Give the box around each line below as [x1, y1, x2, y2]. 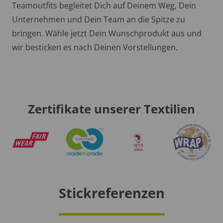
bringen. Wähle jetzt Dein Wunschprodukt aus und [12, 28, 202, 39]
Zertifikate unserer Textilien [28, 101, 195, 117]
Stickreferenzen [58, 183, 165, 202]
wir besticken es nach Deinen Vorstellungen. [12, 42, 178, 53]
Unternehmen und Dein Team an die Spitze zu [12, 14, 185, 25]
